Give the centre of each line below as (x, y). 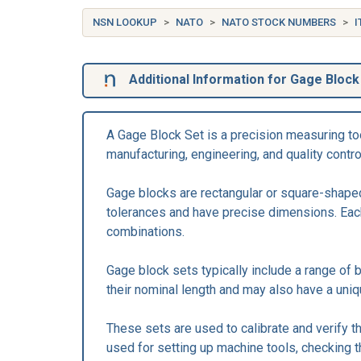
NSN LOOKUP (125, 22)
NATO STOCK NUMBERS (279, 22)
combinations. (145, 232)
